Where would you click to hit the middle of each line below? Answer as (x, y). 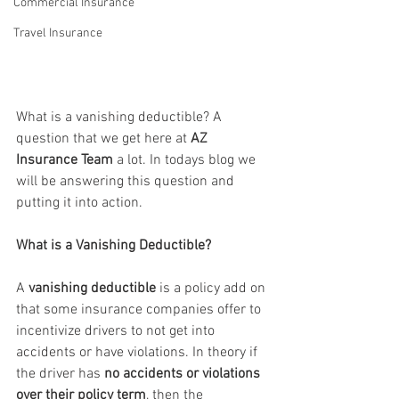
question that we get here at (103, 139)
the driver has (60, 375)
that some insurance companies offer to (140, 310)
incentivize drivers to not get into (117, 332)
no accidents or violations (184, 375)
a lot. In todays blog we (186, 161)
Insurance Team (65, 161)
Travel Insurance (58, 33)
